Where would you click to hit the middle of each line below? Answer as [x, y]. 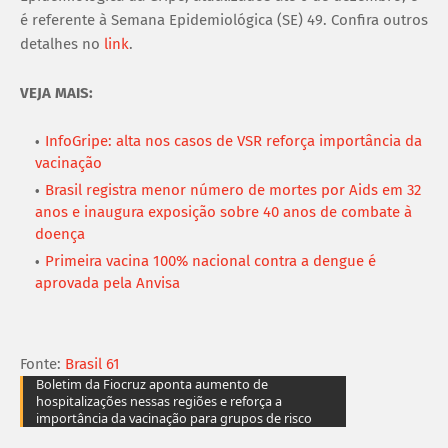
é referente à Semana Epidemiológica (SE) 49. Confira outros [224, 19]
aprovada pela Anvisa [107, 282]
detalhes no [62, 43]
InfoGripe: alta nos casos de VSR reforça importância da [233, 140]
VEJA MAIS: [56, 92]
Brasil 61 [92, 363]
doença [60, 233]
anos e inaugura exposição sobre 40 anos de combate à [223, 211]
